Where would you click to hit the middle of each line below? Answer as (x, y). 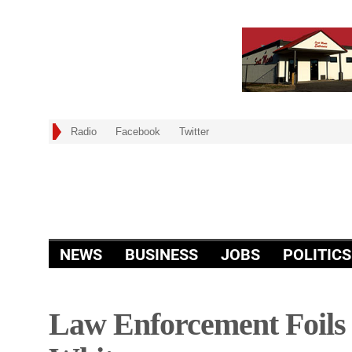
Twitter (194, 131)
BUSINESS (161, 254)
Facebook (138, 131)
